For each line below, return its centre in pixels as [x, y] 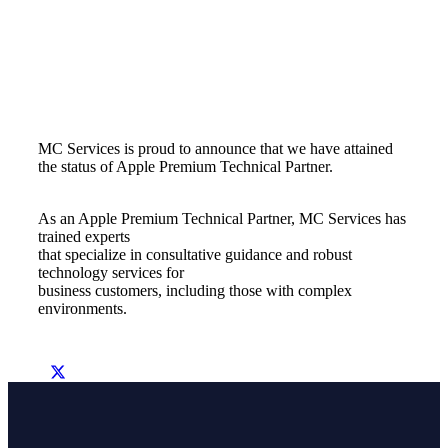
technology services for [111, 272]
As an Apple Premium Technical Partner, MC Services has [222, 218]
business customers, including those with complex [195, 290]
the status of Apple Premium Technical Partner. [185, 166]
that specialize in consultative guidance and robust [195, 254]
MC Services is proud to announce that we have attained [215, 148]
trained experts [84, 236]
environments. [82, 308]
